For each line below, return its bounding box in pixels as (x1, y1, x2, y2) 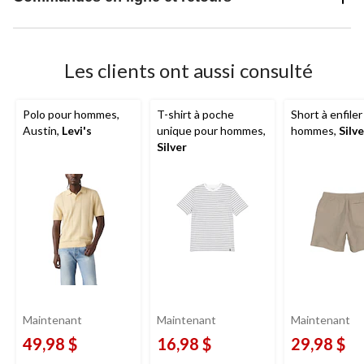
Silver (157, 140, 187, 154)
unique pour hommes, (157, 123, 266, 138)
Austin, (23, 123, 62, 138)
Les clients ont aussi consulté (64, 58, 313, 83)
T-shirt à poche (157, 107, 234, 122)
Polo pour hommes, (23, 107, 119, 122)
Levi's (62, 123, 92, 138)
